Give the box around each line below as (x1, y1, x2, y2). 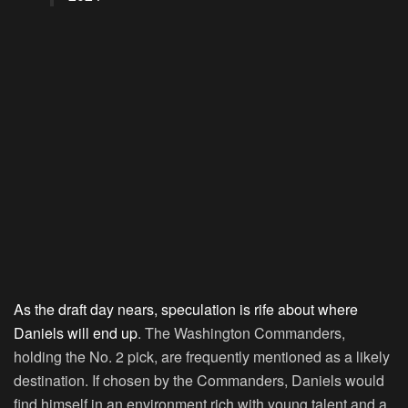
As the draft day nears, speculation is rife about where (14, 298, 358, 320)
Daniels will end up (14, 321, 138, 343)
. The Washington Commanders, (138, 321, 345, 343)
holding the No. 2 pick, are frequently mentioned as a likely (14, 345, 390, 367)
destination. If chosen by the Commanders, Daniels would (14, 369, 384, 391)
